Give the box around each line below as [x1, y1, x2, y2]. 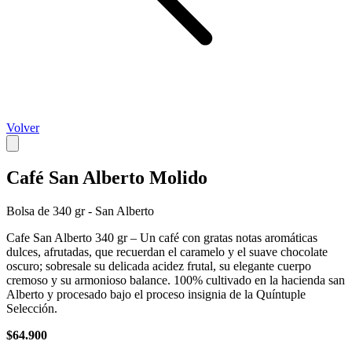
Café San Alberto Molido [6, 167, 207, 188]
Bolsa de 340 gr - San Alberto [6, 203, 154, 218]
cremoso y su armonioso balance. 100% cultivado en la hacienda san [6, 273, 345, 287]
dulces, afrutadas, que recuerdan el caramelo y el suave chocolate [6, 244, 328, 258]
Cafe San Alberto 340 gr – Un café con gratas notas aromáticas [6, 230, 317, 244]
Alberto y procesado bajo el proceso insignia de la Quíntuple [6, 287, 306, 301]
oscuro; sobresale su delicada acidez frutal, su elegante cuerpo [6, 258, 311, 273]
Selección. [6, 301, 57, 315]
